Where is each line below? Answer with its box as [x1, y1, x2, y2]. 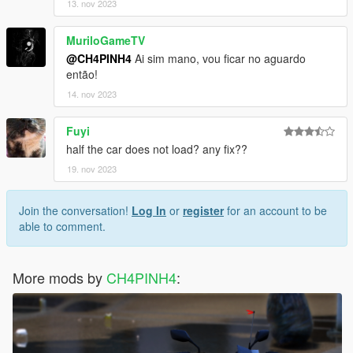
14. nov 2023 [67, 87, 117, 100]
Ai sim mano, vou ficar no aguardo [132, 50, 306, 66]
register [183, 202, 224, 218]
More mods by [13, 266, 106, 288]
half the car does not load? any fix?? [66, 140, 247, 157]
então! [66, 65, 98, 82]
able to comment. [19, 217, 106, 234]
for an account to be [224, 202, 327, 218]
